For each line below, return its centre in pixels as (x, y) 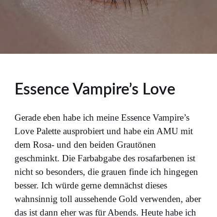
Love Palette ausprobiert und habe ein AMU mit (104, 131)
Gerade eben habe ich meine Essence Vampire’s (102, 117)
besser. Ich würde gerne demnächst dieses (91, 185)
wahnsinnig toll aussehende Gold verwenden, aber (108, 199)
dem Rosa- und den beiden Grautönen (85, 144)
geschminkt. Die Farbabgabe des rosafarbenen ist (105, 158)
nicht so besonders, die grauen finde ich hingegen (106, 171)
